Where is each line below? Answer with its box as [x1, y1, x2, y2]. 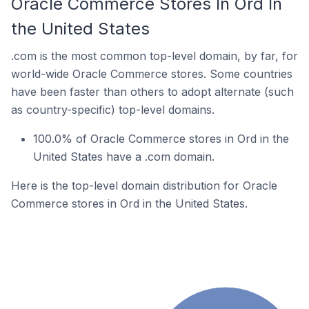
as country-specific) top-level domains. [11, 103, 215, 117]
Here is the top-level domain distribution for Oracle [11, 179, 277, 192]
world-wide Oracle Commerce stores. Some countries [11, 67, 292, 81]
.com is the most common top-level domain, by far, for [11, 49, 298, 63]
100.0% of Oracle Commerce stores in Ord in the [33, 132, 289, 146]
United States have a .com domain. [33, 150, 215, 163]
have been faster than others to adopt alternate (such [11, 85, 294, 99]
